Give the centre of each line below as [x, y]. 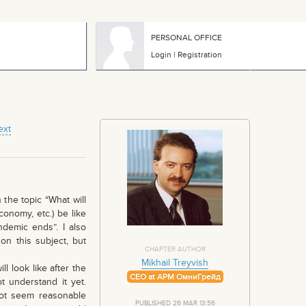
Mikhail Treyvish [175, 263]
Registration [200, 55]
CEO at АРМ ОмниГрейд [175, 277]
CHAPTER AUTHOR [175, 249]
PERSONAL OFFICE [186, 38]
